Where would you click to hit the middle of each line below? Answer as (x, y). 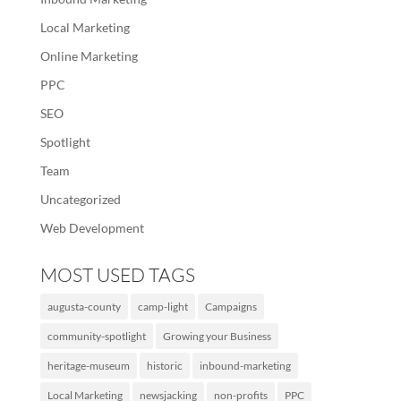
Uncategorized (80, 199)
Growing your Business (217, 336)
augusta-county (84, 307)
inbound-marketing (245, 366)
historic (164, 366)
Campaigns (230, 307)
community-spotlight (96, 336)
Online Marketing (89, 56)
